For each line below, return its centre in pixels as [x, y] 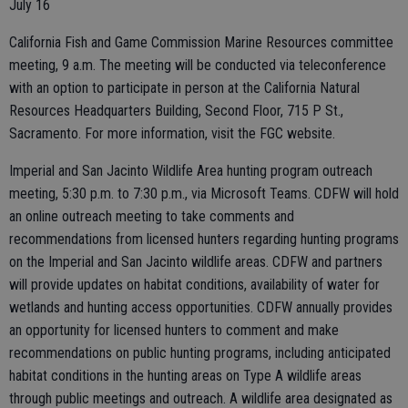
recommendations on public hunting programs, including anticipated [200, 353]
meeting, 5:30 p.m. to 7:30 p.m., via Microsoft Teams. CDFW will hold [204, 194]
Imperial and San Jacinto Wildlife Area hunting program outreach [191, 171]
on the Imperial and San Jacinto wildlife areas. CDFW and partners [196, 262]
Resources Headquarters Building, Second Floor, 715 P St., [176, 111]
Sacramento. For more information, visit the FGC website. [172, 134]
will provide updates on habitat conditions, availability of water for [194, 285]
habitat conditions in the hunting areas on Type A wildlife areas [185, 376]
